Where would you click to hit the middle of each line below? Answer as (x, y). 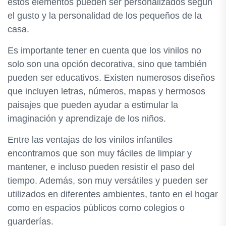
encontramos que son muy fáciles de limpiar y (100, 153)
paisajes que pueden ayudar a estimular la (93, 105)
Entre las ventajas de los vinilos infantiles (90, 140)
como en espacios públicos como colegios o (96, 208)
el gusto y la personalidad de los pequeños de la (105, 16)
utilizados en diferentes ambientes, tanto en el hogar (113, 194)
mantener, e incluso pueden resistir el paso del (101, 167)
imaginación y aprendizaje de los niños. (87, 119)
